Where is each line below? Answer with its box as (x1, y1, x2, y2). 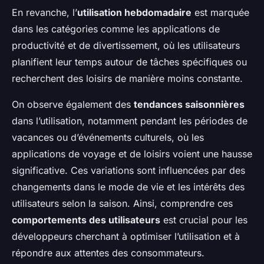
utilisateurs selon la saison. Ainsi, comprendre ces (12, 197, 233, 210)
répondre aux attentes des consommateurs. (12, 247, 204, 259)
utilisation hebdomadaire (77, 6, 192, 19)
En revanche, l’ (12, 6, 77, 19)
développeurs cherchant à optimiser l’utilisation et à (12, 230, 240, 243)
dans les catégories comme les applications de (12, 23, 220, 35)
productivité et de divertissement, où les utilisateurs (12, 39, 240, 52)
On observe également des (12, 98, 134, 111)
